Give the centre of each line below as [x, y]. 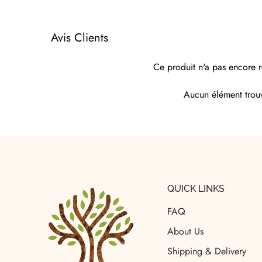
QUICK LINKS [196, 188]
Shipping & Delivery [207, 251]
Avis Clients [80, 37]
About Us [186, 231]
